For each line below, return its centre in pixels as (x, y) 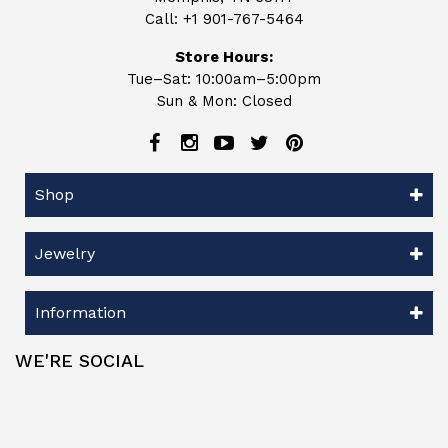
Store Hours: (224, 56)
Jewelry (65, 253)
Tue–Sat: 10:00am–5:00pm (224, 78)
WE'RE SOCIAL (79, 360)
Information (80, 312)
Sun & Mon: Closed (224, 100)
